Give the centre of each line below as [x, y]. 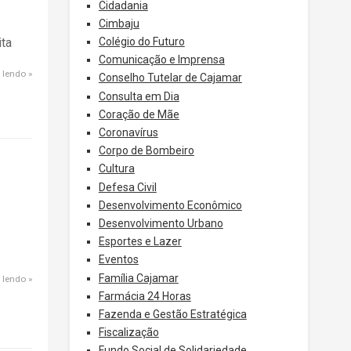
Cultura [116, 169]
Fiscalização [128, 333]
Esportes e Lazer [140, 242]
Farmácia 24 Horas [145, 296]
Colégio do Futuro [141, 42]
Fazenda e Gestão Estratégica [172, 314]
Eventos [118, 260]
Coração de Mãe [139, 114]
